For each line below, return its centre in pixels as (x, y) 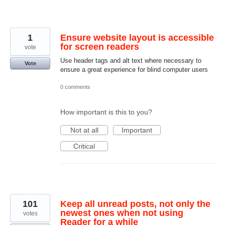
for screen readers (100, 46)
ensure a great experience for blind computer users (134, 69)
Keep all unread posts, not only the (135, 204)
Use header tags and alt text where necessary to (131, 60)
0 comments (75, 87)
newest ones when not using (122, 213)
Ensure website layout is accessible (137, 37)
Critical (84, 146)
